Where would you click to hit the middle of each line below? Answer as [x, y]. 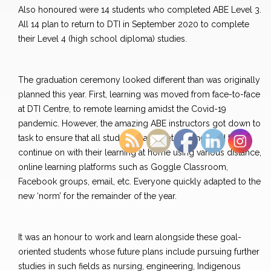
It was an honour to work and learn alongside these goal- [130, 237]
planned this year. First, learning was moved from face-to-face [139, 95]
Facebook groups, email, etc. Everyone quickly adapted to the [139, 182]
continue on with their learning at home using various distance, [140, 153]
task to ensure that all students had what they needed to [127, 138]
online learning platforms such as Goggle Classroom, [123, 167]
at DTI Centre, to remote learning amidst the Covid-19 [122, 109]
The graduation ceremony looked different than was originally [139, 80]
